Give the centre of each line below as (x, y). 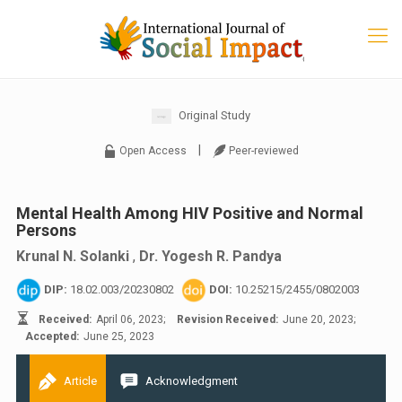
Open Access (153, 151)
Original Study (214, 115)
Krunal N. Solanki (73, 256)
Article (80, 380)
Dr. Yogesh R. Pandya (210, 256)
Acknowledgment (192, 380)
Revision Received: (227, 320)
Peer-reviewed (264, 151)
